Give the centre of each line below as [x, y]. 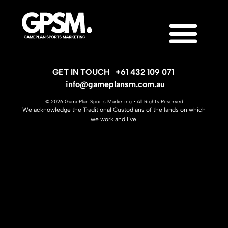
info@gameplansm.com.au [114, 84]
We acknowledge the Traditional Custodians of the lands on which [114, 110]
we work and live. [114, 119]
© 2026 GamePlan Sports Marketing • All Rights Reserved [114, 102]
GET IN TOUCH [84, 72]
